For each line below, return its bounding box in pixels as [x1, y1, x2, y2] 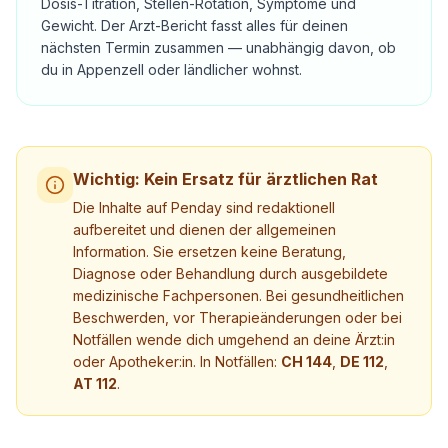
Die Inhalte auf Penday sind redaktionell [73, 199, 335, 216]
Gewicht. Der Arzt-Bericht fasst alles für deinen [41, 17, 348, 34]
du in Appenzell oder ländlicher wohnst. [41, 61, 302, 78]
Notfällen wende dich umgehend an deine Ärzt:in [73, 331, 395, 348]
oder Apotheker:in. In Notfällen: [73, 353, 281, 370]
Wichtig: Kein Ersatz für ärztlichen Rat [73, 169, 378, 189]
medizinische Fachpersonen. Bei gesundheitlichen [73, 287, 404, 304]
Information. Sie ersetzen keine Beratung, [73, 243, 346, 260]
